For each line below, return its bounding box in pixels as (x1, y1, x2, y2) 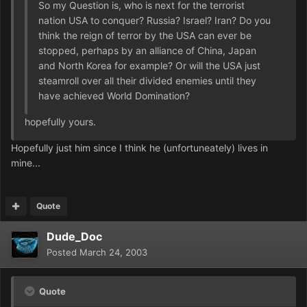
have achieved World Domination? (38, 90, 190, 102)
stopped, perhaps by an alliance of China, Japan (38, 45, 256, 57)
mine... (11, 157, 40, 169)
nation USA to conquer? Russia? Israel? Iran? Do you (38, 14, 271, 27)
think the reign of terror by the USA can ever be (38, 29, 251, 42)
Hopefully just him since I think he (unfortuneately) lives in (11, 142, 268, 154)
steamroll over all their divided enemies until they (38, 75, 256, 87)
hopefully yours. (25, 116, 96, 128)
